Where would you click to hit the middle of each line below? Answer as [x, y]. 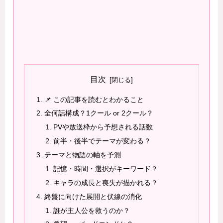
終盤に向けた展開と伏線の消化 [93, 196]
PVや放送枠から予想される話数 [103, 127]
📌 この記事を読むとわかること [94, 99]
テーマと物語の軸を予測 [83, 155]
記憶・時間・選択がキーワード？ [105, 168]
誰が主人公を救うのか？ [91, 210]
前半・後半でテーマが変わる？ [102, 141]
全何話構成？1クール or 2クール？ [99, 113]
